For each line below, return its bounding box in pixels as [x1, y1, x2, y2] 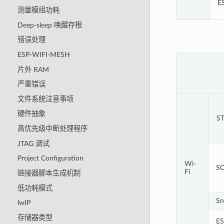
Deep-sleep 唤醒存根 [17, 21, 82, 29]
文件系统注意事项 [17, 95, 73, 103]
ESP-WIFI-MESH [17, 50, 70, 58]
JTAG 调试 [17, 139, 49, 147]
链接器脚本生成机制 [17, 169, 80, 177]
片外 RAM [17, 65, 49, 73]
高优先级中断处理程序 [17, 125, 87, 133]
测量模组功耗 [17, 6, 59, 14]
